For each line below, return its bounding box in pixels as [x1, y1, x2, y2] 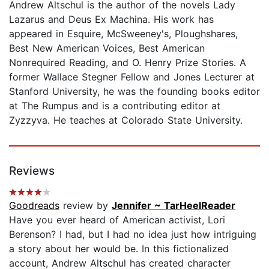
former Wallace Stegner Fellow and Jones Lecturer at [9, 70, 255, 83]
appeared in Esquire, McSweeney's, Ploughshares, [9, 27, 238, 40]
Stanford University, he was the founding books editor [9, 85, 260, 97]
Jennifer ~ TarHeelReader [112, 199, 235, 211]
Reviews [9, 163, 55, 178]
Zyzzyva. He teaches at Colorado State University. [9, 113, 243, 126]
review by [59, 199, 112, 211]
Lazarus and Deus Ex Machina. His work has [9, 13, 214, 25]
